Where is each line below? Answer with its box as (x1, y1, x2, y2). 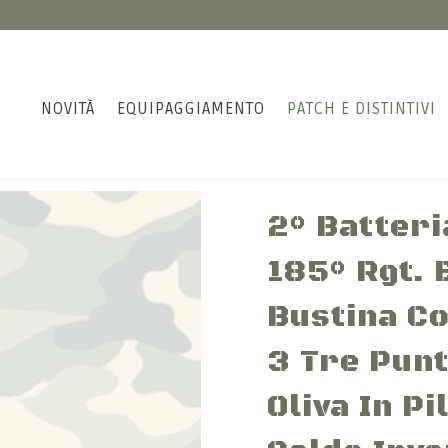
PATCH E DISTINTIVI (287, 99, 436, 119)
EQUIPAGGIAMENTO (117, 99, 265, 119)
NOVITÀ (41, 99, 95, 119)
